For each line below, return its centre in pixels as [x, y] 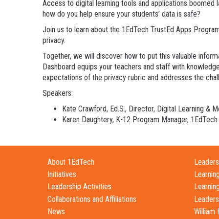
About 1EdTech [71, 162]
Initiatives [62, 175]
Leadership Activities [79, 187]
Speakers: [58, 93]
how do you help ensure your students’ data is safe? [121, 14]
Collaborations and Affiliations [92, 199]
